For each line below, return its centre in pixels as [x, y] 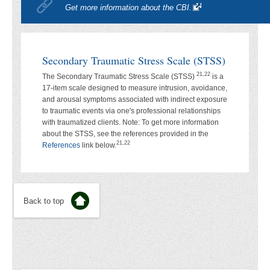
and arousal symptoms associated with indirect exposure [135, 99]
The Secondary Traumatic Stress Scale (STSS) [119, 76]
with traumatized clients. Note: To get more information [130, 122]
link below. [98, 145]
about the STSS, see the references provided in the [125, 133]
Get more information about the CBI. [128, 7]
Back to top [44, 201]
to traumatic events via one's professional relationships [131, 111]
